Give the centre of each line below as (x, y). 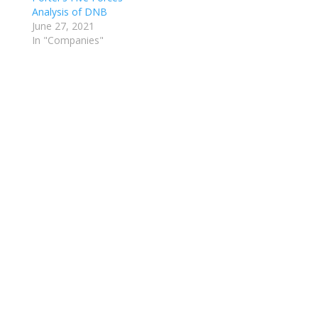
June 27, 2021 (63, 26)
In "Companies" (67, 40)
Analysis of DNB (69, 12)
